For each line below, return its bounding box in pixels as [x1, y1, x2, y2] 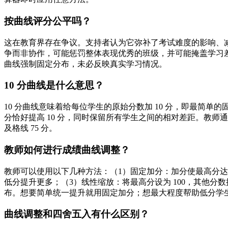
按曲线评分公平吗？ [4, 15, 91, 26]
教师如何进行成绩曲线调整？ [4, 144, 130, 155]
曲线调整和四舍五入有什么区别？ [4, 209, 149, 220]
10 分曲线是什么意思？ [4, 80, 104, 91]
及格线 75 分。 [4, 124, 57, 133]
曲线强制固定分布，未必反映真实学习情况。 [4, 59, 167, 68]
